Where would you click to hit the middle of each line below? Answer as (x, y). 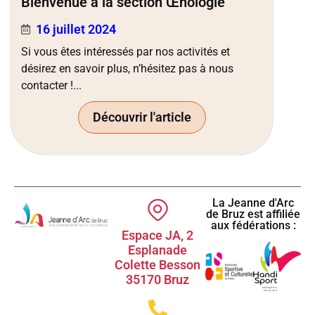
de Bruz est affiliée (253, 214)
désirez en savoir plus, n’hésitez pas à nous (127, 69)
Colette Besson (157, 265)
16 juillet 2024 (76, 30)
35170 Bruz (157, 280)
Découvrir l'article (142, 117)
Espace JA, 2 (157, 236)
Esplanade (157, 250)
